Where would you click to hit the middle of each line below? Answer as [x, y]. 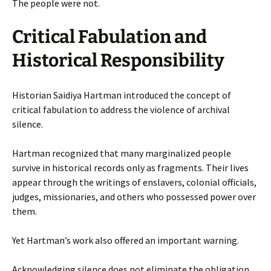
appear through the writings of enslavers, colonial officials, [134, 182]
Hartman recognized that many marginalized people [122, 153]
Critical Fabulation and [109, 37]
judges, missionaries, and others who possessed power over [134, 196]
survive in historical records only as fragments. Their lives [130, 167]
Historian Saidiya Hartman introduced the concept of [122, 95]
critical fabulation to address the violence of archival [121, 109]
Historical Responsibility [118, 60]
